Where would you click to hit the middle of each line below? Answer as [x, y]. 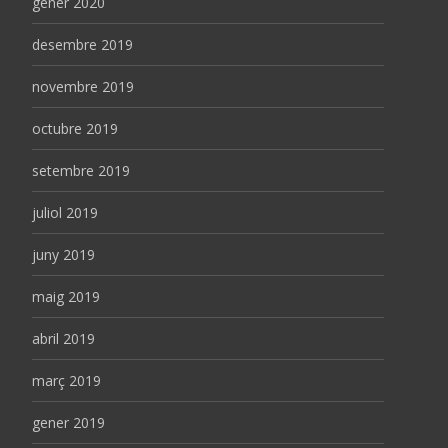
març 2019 [66, 380]
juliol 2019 [65, 212]
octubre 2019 [75, 128]
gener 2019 [68, 422]
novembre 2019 [83, 86]
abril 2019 [63, 338]
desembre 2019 [82, 44]
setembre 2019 [81, 170]
